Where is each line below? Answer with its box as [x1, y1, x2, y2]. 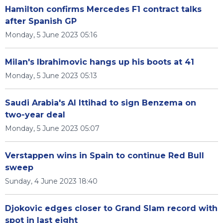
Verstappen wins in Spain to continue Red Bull [5, 151, 204, 160]
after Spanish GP [5, 16, 77, 26]
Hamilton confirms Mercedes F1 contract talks [5, 4, 202, 14]
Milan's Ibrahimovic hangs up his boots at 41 [5, 57, 194, 67]
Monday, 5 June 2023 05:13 [5, 71, 97, 80]
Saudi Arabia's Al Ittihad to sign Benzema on [5, 98, 196, 108]
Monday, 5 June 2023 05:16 [5, 30, 97, 39]
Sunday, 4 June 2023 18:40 [5, 177, 98, 186]
